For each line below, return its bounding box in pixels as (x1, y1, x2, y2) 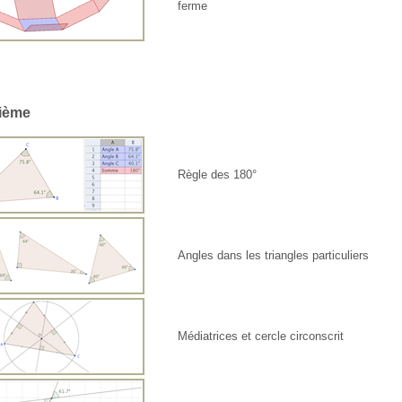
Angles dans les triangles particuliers (178, 249, 370, 263)
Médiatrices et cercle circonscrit (178, 329, 345, 344)
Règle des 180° (178, 168, 258, 182)
